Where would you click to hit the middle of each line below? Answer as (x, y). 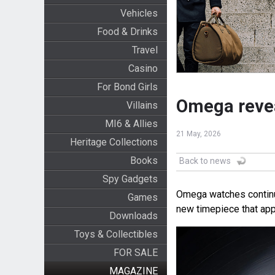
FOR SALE (135, 253)
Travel (145, 50)
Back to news (205, 161)
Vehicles (139, 13)
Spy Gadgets (130, 179)
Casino (143, 68)
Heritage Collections (114, 142)
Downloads (133, 216)
